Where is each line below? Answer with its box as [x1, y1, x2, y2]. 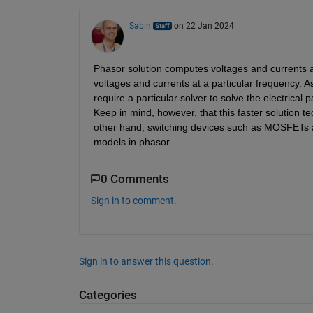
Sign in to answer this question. [78, 256, 214, 268]
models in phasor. [93, 136, 172, 147]
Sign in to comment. [90, 195, 177, 207]
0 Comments [100, 172, 169, 186]
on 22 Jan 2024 [173, 20, 234, 31]
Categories [78, 289, 137, 303]
